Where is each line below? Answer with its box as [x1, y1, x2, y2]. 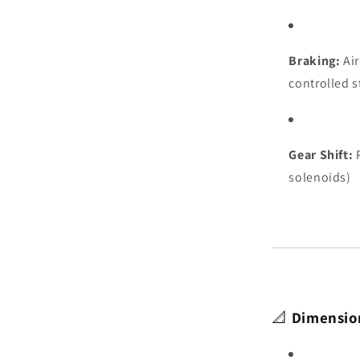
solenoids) [288, 168, 351, 186]
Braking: [288, 51, 341, 69]
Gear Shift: [288, 145, 354, 163]
